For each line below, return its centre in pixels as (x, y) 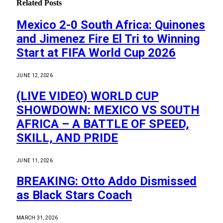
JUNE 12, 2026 (35, 75)
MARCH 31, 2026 (37, 218)
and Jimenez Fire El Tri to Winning (108, 39)
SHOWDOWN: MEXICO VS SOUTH (108, 110)
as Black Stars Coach (74, 195)
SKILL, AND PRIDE (67, 138)
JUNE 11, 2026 (35, 160)
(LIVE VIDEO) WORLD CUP (88, 96)
